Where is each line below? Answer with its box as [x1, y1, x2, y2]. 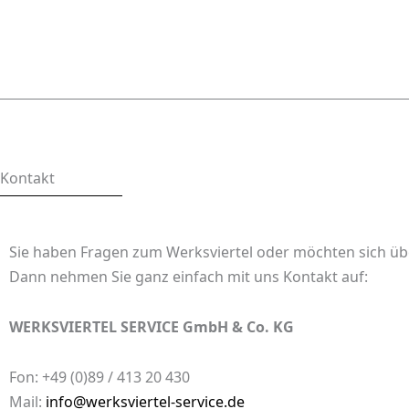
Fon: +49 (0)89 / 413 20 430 [9, 367, 190, 388]
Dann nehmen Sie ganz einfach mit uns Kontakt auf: [9, 267, 368, 288]
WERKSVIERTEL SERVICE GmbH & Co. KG [9, 317, 294, 338]
